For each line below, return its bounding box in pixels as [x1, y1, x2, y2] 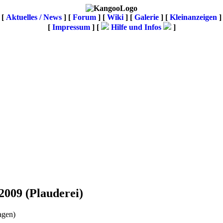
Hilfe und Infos [109, 23, 163, 31]
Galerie [134, 13, 159, 21]
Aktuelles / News [6, 13, 62, 21]
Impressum [52, 23, 90, 31]
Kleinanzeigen [170, 13, 217, 21]
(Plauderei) [25, 186, 83, 200]
